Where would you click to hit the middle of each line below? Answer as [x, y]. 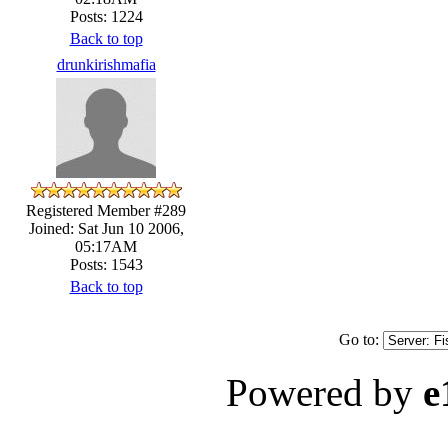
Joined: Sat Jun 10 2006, [106, 228]
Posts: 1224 [106, 16]
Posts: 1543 [106, 264]
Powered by [324, 392]
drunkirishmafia [106, 64]
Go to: [361, 339]
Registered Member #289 [106, 210]
